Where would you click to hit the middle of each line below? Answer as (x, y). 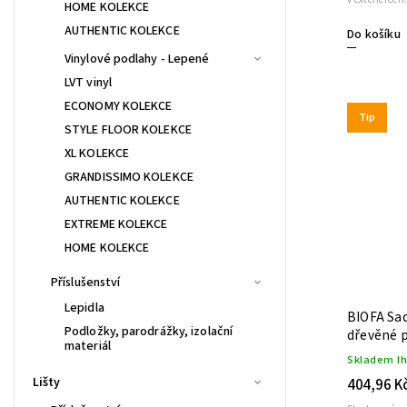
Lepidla (84, 308)
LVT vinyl (88, 82)
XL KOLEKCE (97, 153)
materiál (88, 346)
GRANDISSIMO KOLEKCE (129, 177)
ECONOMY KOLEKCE (119, 106)
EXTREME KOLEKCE (116, 224)
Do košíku (374, 34)
